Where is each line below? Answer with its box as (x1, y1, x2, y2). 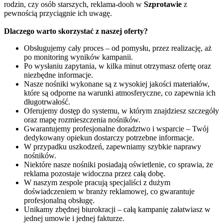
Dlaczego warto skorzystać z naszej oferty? (4, 26, 148, 35)
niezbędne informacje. (24, 70, 93, 79)
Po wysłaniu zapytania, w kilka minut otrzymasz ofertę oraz (24, 61, 211, 70)
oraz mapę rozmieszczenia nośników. (24, 115, 140, 124)
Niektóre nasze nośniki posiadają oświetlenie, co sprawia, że (24, 160, 213, 169)
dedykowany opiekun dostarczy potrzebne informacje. (24, 133, 194, 142)
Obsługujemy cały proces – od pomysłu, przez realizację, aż (24, 43, 212, 52)
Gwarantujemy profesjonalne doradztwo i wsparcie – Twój (24, 124, 209, 133)
